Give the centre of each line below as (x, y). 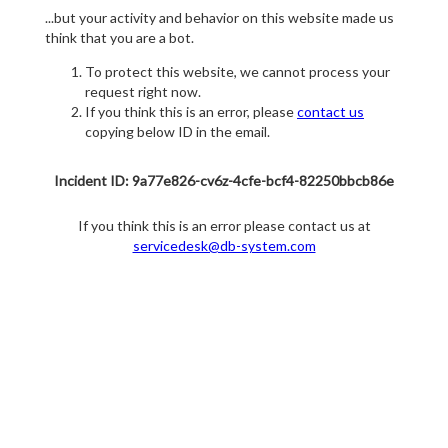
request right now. (143, 92)
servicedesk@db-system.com (224, 246)
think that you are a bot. (119, 38)
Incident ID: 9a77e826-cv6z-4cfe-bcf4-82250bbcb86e (224, 181)
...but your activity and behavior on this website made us (219, 18)
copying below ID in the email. (177, 132)
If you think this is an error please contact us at (224, 226)
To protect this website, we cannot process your (237, 72)
